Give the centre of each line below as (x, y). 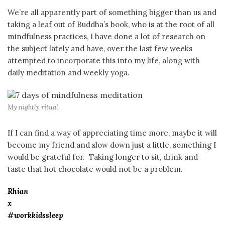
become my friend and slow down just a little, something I (112, 145)
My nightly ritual (33, 107)
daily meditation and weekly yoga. (69, 73)
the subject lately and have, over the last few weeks (100, 49)
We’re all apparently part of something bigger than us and (112, 13)
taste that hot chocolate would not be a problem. (95, 169)
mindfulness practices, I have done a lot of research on (106, 37)
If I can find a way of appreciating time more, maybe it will (112, 133)
